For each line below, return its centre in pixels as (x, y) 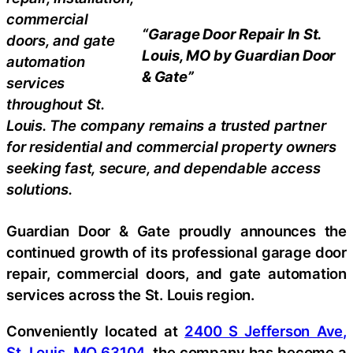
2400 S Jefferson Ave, (266, 331)
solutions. (39, 189)
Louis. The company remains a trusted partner (166, 125)
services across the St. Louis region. (130, 295)
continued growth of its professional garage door (176, 253)
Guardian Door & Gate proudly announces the (176, 231)
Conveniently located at (96, 331)
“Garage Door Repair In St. (232, 33)
